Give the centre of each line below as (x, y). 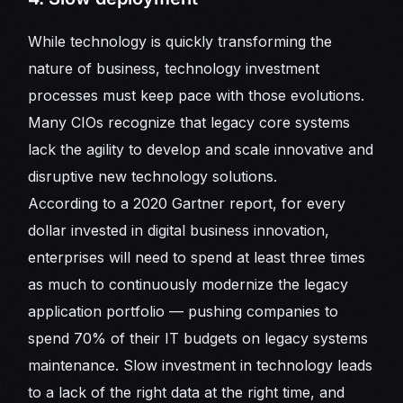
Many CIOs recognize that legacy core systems (189, 123)
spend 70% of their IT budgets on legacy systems (198, 339)
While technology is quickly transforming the (180, 42)
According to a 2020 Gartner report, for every (187, 204)
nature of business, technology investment (174, 69)
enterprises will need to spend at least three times (197, 258)
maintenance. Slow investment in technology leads (201, 366)
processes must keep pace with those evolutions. (197, 96)
